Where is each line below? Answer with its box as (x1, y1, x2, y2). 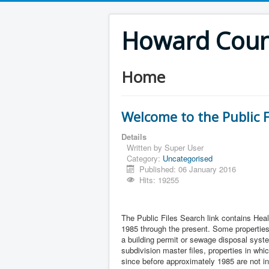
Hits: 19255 (139, 174, 180, 186)
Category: (127, 153, 163, 164)
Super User (165, 142, 204, 153)
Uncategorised (163, 153, 213, 164)
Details (121, 131, 147, 142)
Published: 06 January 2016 (139, 163, 237, 175)
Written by (127, 142, 165, 153)
